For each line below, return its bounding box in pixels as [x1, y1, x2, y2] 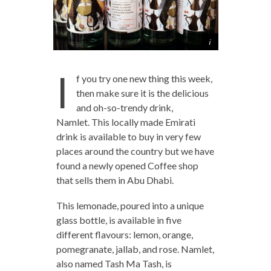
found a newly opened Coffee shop [56, 160, 198, 172]
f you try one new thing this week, [76, 73, 212, 85]
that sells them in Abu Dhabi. [56, 174, 174, 186]
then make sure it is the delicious [76, 87, 209, 99]
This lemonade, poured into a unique [56, 200, 204, 212]
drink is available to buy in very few [56, 131, 201, 143]
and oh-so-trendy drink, [76, 102, 173, 114]
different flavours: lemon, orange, [56, 229, 193, 241]
